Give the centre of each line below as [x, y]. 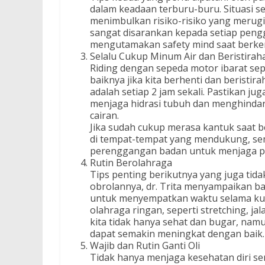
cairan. [104, 115]
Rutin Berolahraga [131, 163]
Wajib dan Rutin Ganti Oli [145, 245]
